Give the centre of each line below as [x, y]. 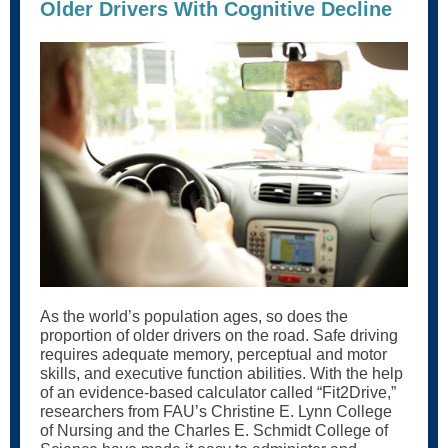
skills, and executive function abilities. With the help [221, 373]
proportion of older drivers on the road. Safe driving [219, 335]
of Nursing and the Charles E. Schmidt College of [214, 430]
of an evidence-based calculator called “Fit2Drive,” [218, 392]
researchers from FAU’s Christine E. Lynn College [216, 411]
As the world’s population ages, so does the [194, 316]
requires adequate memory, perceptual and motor [213, 354]
